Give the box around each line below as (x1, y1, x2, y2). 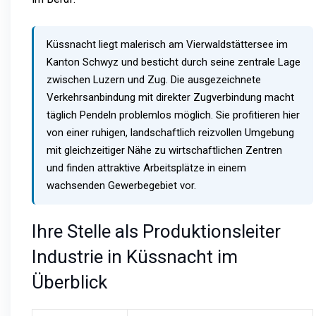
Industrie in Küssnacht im (32, 245, 238, 267)
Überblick (32, 271, 107, 293)
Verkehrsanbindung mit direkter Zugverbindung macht (47, 90, 294, 104)
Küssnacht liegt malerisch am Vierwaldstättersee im (47, 37, 288, 51)
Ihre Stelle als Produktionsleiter (32, 220, 281, 242)
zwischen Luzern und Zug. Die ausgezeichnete (47, 73, 261, 86)
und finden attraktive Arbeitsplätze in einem (47, 161, 246, 174)
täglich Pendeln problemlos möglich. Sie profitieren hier (47, 108, 300, 121)
